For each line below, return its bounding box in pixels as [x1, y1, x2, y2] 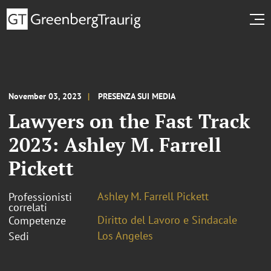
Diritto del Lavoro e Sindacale [97, 212, 237, 227]
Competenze [8, 213, 66, 227]
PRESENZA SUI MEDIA [98, 90, 175, 102]
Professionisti [8, 189, 72, 204]
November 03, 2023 [8, 90, 82, 102]
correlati [8, 200, 47, 214]
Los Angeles [97, 228, 153, 243]
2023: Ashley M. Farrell [8, 131, 221, 157]
